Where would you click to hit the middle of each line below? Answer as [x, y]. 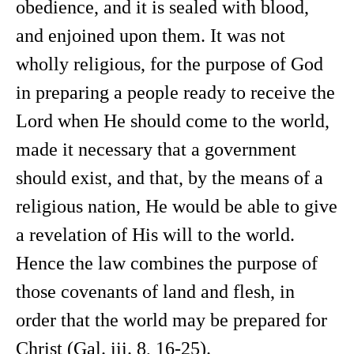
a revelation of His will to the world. [155, 235]
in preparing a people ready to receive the [175, 92]
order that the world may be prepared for [171, 320]
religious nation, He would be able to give [177, 206]
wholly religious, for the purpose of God [169, 64]
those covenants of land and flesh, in [155, 292]
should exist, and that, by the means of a [169, 178]
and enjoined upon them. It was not [151, 36]
